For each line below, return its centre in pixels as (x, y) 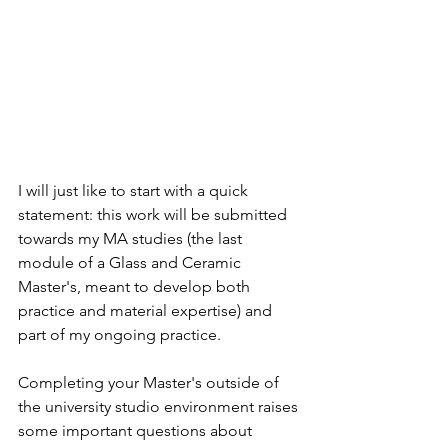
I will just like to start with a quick (135, 190)
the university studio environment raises (160, 406)
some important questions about (137, 430)
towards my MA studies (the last (132, 238)
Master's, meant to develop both (136, 286)
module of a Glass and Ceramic (131, 262)
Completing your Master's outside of (150, 382)
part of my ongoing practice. (121, 334)
